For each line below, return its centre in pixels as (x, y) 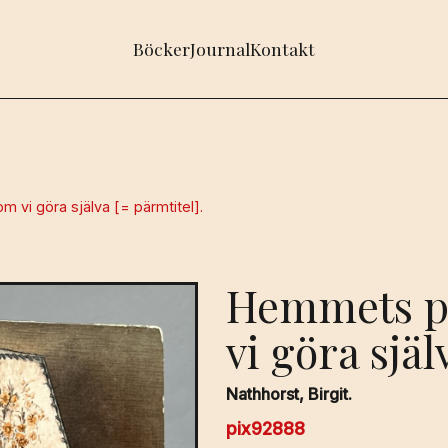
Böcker (161, 48)
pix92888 (266, 428)
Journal (219, 48)
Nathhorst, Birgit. (289, 394)
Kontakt (282, 48)
